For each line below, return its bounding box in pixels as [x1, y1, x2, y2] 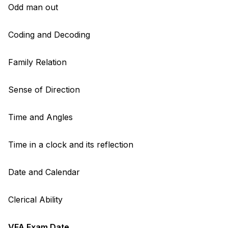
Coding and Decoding [8, 29, 90, 40]
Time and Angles [8, 111, 73, 122]
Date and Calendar [8, 166, 80, 177]
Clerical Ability [8, 194, 63, 205]
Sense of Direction [8, 84, 80, 95]
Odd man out [8, 2, 58, 12]
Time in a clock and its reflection [8, 139, 133, 150]
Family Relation [8, 56, 67, 67]
